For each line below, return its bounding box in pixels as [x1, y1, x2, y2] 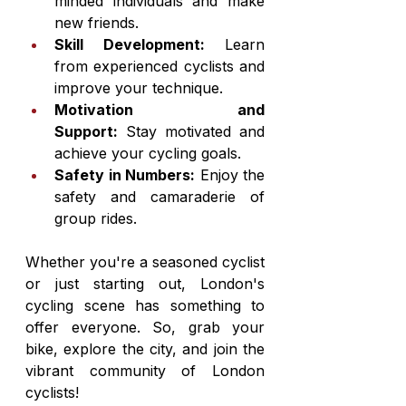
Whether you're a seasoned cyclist [25, 253, 265, 271]
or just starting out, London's [25, 275, 265, 293]
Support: [54, 122, 118, 140]
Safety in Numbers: [54, 166, 195, 184]
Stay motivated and [118, 122, 265, 140]
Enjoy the [195, 166, 265, 184]
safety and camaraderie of [54, 188, 265, 206]
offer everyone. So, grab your [25, 318, 265, 336]
